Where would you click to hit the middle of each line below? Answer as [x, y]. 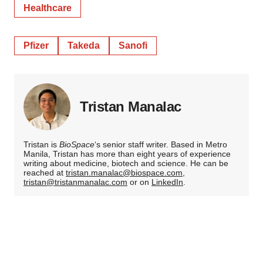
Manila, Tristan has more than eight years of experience [127, 154]
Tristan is [41, 145]
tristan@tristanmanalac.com [75, 182]
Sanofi [133, 46]
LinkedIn [167, 182]
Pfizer [36, 46]
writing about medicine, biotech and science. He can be [126, 163]
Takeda [84, 46]
